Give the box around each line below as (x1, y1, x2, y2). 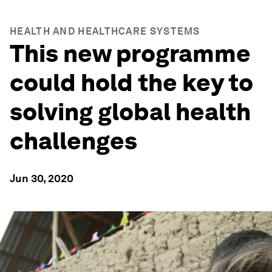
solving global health (10, 97, 251, 126)
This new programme (10, 39, 251, 68)
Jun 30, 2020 (10, 172, 73, 185)
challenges (10, 126, 137, 155)
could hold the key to (10, 68, 253, 97)
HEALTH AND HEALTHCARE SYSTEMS (10, 25, 200, 37)
